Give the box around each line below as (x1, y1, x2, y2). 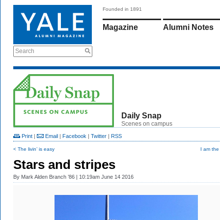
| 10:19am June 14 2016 (75, 174, 134, 180)
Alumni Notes (163, 23, 214, 31)
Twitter (91, 133, 107, 139)
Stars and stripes (13, 157, 115, 172)
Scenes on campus (121, 120, 172, 127)
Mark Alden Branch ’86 (21, 174, 75, 180)
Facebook (62, 133, 86, 139)
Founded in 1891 (103, 6, 142, 12)
